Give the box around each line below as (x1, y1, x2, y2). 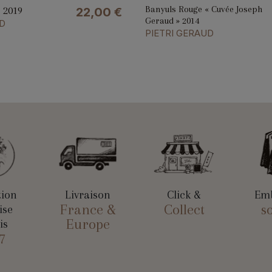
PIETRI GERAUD (144, 27, 214, 39)
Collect (163, 201, 205, 219)
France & (59, 201, 116, 219)
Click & (167, 188, 202, 202)
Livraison (65, 188, 111, 202)
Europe (66, 216, 110, 233)
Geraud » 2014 (144, 15, 199, 26)
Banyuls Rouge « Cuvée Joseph (144, 3, 262, 15)
